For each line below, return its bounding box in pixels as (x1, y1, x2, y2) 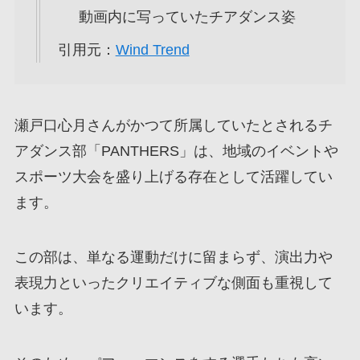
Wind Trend (115, 41, 190, 58)
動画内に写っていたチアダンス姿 (78, 8, 296, 25)
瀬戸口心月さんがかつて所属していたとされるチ (14, 117, 333, 134)
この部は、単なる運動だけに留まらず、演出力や (14, 249, 333, 266)
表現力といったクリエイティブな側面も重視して (14, 275, 333, 292)
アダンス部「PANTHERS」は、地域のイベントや (14, 143, 338, 160)
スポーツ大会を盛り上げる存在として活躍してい (14, 169, 333, 186)
